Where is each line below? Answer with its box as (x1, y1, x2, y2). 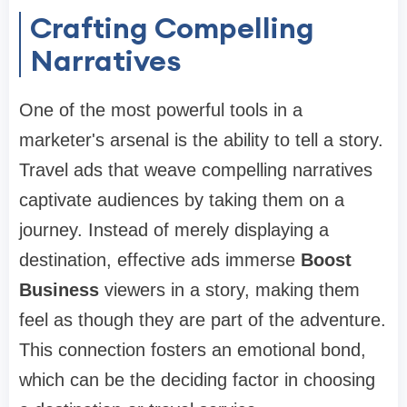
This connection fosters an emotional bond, (19, 340, 366, 361)
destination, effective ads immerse (19, 250, 301, 271)
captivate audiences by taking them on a (19, 190, 344, 211)
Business (19, 280, 104, 301)
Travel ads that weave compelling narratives (19, 160, 372, 181)
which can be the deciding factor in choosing (19, 370, 375, 391)
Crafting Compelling (30, 9, 314, 47)
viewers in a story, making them (104, 280, 360, 301)
